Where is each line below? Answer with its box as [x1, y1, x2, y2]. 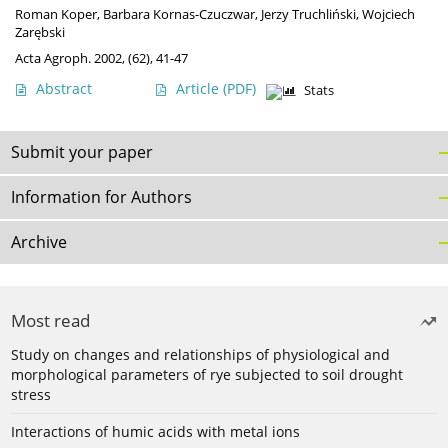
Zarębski [15, 24, 65, 42]
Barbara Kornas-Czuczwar [103, 6, 255, 24]
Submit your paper [11, 141, 153, 164]
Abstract [36, 79, 92, 99]
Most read [11, 309, 90, 333]
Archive [11, 231, 67, 254]
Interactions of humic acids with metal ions [11, 422, 300, 442]
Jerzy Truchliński [261, 6, 356, 24]
